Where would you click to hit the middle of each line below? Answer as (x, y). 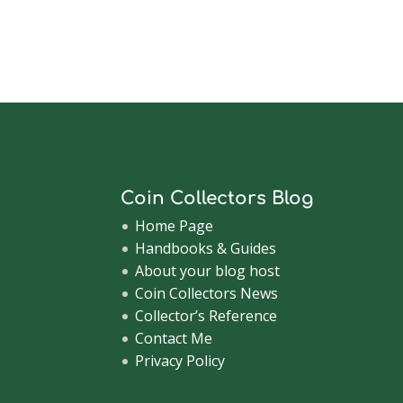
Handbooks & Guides (206, 248)
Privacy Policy (180, 360)
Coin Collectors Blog (218, 198)
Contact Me (174, 338)
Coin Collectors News (207, 293)
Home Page (175, 225)
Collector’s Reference (206, 315)
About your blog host (208, 270)
